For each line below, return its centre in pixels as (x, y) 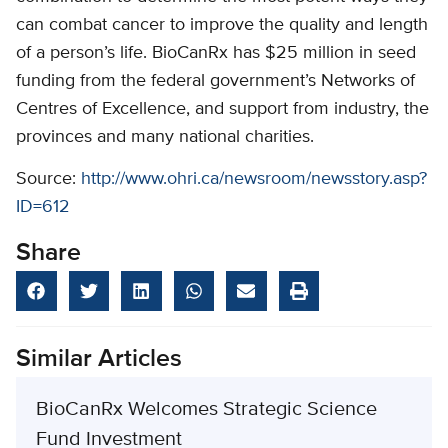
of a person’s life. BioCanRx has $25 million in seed (216, 53)
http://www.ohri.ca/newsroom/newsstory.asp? (254, 179)
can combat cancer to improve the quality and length (222, 25)
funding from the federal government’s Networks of (215, 81)
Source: (48, 179)
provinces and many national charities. (165, 137)
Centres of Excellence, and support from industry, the (222, 109)
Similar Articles (99, 360)
